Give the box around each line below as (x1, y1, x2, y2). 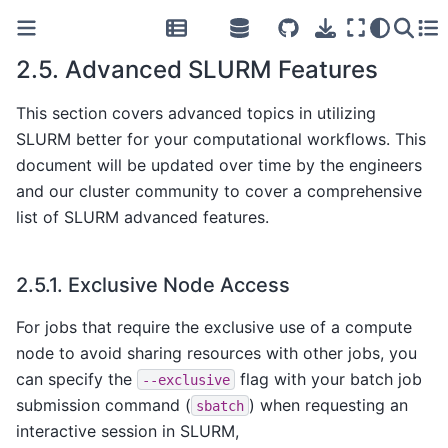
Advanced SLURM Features (65, 55, 378, 84)
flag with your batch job (235, 368, 422, 389)
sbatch (196, 397, 244, 414)
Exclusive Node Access (68, 272, 290, 297)
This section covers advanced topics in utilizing (16, 102, 376, 123)
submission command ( (16, 394, 191, 415)
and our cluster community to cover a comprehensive (16, 180, 422, 201)
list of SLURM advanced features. (16, 206, 269, 227)
